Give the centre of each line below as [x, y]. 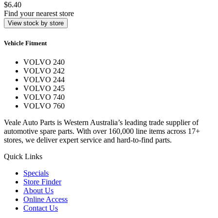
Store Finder [42, 182]
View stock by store [36, 23]
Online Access [45, 199]
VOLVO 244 [44, 79]
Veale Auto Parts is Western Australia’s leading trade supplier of [101, 122]
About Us [38, 190]
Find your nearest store [39, 14]
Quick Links [23, 156]
